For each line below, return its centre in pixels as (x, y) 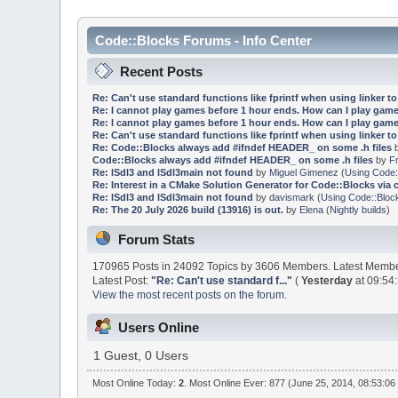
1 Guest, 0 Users (141, 355)
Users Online (159, 327)
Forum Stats (157, 240)
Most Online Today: (135, 383)
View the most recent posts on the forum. (190, 295)
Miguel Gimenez (303, 172)
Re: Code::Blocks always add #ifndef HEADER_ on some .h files (242, 147)
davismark (291, 197)
